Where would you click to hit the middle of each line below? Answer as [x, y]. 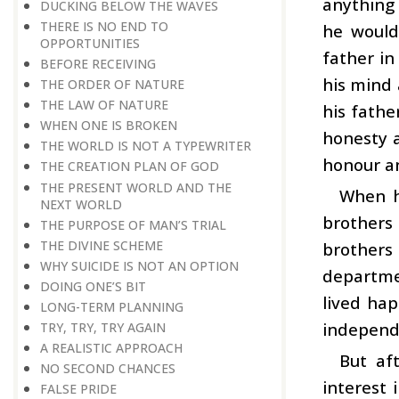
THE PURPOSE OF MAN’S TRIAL [133, 224]
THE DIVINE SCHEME [102, 245]
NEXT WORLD [81, 204]
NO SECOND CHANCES [108, 369]
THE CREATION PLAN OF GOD [130, 167]
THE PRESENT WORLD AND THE [136, 187]
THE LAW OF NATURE [104, 105]
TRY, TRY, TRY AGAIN [103, 328]
